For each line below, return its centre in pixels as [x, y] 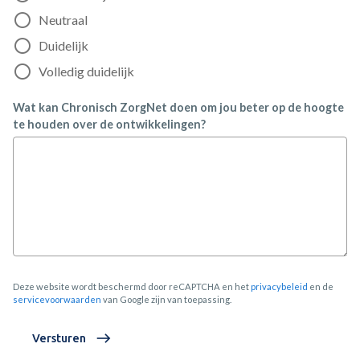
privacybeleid [279, 286]
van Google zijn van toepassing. [166, 299]
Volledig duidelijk [86, 71]
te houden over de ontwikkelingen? [109, 124]
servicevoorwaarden [57, 299]
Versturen [59, 338]
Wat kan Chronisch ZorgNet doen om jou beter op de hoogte [178, 107]
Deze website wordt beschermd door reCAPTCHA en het [132, 286]
